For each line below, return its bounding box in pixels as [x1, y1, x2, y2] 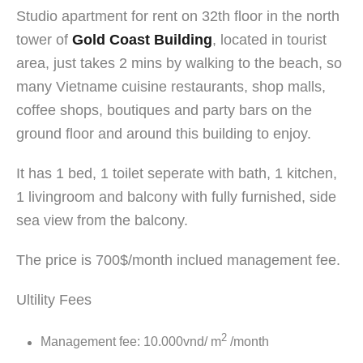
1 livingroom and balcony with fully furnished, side [16, 189, 336, 206]
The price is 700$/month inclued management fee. [16, 252, 340, 269]
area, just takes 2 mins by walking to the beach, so [16, 55, 342, 72]
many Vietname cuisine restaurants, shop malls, [16, 79, 326, 96]
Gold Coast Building [72, 32, 212, 49]
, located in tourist [212, 32, 327, 49]
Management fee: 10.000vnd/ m [41, 335, 221, 349]
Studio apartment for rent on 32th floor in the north [16, 8, 340, 25]
